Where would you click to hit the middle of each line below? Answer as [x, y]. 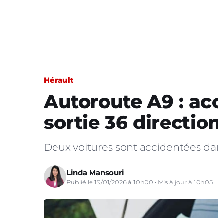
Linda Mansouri [95, 172]
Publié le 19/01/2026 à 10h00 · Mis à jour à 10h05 [139, 182]
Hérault [59, 80]
